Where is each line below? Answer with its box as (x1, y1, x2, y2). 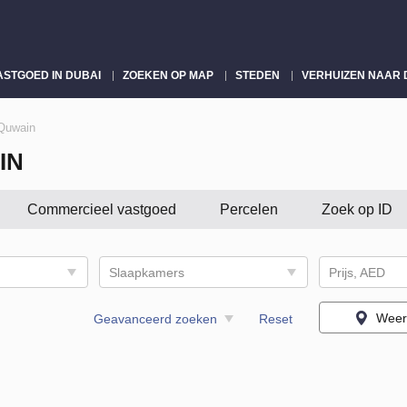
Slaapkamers (108, 265, 184, 280)
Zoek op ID (322, 202, 392, 217)
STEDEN (235, 69, 280, 82)
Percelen (220, 202, 278, 217)
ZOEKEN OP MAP (123, 69, 213, 82)
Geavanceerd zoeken (93, 312, 217, 326)
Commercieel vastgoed (27, 202, 176, 217)
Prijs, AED (329, 265, 386, 280)
